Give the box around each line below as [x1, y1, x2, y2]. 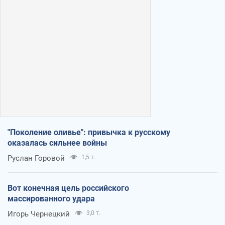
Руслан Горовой [8, 153, 65, 163]
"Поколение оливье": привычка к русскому [8, 127, 170, 137]
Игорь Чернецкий [8, 209, 70, 218]
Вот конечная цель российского [8, 183, 129, 193]
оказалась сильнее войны [8, 138, 107, 148]
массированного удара [8, 193, 95, 203]
